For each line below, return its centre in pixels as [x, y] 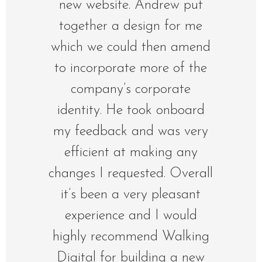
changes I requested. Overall [131, 174]
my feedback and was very [131, 132]
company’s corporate [131, 90]
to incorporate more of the [131, 69]
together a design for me [131, 27]
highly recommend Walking [131, 237]
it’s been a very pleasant [131, 195]
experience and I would [131, 216]
